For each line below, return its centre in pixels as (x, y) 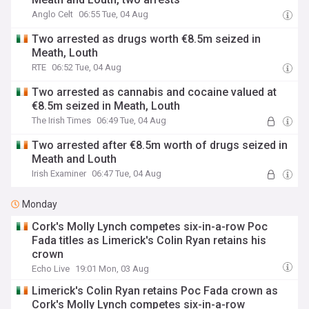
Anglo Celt (53, 14)
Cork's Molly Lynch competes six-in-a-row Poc (150, 227)
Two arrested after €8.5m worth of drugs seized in (160, 145)
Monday (40, 204)
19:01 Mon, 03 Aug (112, 269)
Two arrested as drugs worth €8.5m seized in (147, 39)
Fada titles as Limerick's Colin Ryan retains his (149, 240)
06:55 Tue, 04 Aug (114, 14)
